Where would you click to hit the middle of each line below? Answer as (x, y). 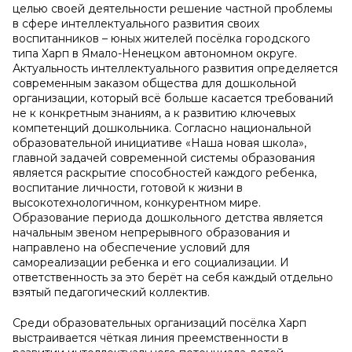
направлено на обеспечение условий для (131, 247)
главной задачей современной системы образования (164, 158)
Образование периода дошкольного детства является (168, 218)
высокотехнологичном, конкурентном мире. (137, 203)
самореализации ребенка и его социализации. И (151, 262)
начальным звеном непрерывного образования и (151, 233)
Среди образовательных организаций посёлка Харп (159, 323)
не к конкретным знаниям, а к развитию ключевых (154, 113)
